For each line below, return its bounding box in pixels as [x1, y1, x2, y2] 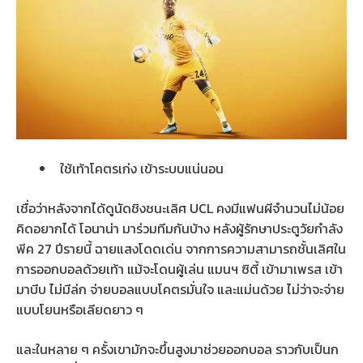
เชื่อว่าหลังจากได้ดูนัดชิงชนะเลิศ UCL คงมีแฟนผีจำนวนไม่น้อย [16, 198, 344, 218]
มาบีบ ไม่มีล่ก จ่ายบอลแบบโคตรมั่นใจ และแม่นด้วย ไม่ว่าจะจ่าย [16, 279, 344, 299]
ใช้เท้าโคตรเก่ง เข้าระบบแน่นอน [60, 158, 224, 178]
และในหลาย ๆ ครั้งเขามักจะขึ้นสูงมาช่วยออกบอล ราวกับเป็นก [16, 339, 339, 359]
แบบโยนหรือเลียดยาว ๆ [16, 299, 143, 319]
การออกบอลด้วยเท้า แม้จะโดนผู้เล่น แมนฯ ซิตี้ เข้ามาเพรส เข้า [16, 258, 343, 279]
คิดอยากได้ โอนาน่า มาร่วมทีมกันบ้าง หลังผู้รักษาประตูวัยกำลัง [16, 218, 343, 238]
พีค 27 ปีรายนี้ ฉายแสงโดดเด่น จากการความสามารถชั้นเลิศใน [16, 238, 346, 258]
